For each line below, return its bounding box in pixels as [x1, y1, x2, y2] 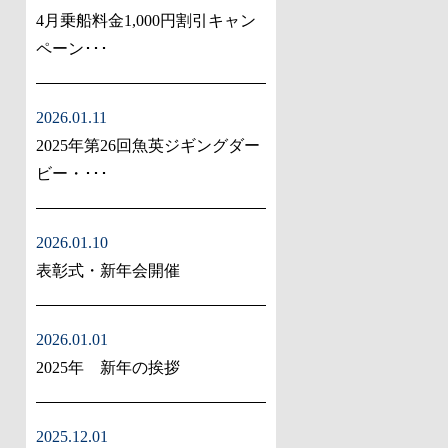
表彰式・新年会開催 [36, 262, 180, 280]
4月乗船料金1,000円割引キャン [36, 12, 256, 30]
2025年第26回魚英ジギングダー [36, 137, 260, 155]
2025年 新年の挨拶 [36, 359, 180, 377]
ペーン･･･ [36, 40, 108, 58]
